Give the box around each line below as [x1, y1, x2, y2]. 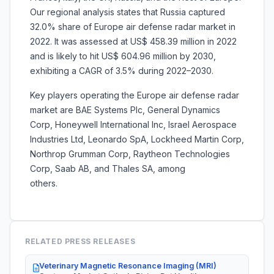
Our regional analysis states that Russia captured [30, 7, 225, 18]
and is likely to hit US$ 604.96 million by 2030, [30, 51, 216, 62]
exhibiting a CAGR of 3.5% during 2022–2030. [30, 65, 213, 76]
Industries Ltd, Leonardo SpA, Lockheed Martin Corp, [30, 134, 244, 145]
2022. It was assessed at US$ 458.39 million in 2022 [30, 36, 237, 47]
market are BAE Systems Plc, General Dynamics [30, 105, 220, 116]
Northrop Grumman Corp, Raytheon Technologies [30, 149, 230, 160]
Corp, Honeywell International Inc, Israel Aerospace [30, 119, 237, 130]
